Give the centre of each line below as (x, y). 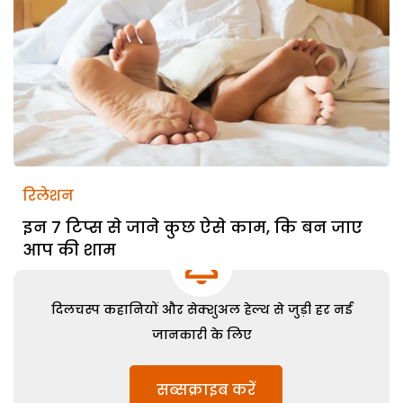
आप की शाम (69, 249)
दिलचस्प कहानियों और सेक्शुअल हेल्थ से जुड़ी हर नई (201, 309)
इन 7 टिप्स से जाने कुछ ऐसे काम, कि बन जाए (193, 227)
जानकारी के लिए (201, 334)
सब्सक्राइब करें (206, 390)
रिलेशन (48, 195)
